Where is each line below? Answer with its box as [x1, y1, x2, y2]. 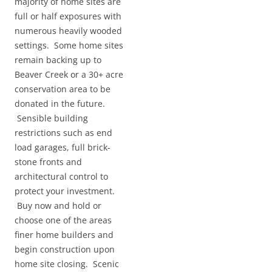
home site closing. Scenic [15, 258, 119, 270]
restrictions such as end [15, 127, 112, 138]
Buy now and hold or [15, 200, 101, 211]
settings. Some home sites [15, 39, 123, 51]
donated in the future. [15, 98, 105, 109]
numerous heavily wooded [15, 25, 122, 36]
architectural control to [15, 171, 108, 182]
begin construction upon [15, 243, 115, 255]
